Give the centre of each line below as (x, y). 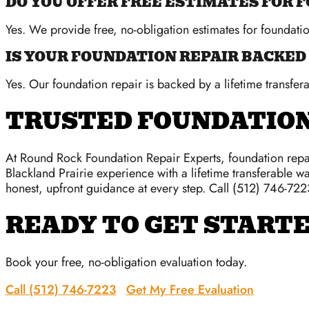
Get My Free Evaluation (190, 290)
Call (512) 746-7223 (61, 290)
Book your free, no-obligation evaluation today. (126, 262)
